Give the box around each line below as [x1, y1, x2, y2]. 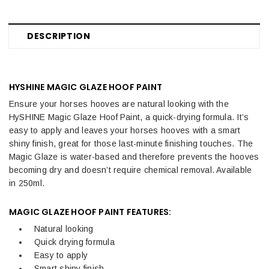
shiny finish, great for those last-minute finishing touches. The [9, 138, 253, 148]
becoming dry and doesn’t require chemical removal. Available [9, 165, 252, 175]
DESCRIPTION [27, 29, 91, 42]
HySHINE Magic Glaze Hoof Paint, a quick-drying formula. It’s [9, 112, 249, 122]
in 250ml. [9, 178, 45, 188]
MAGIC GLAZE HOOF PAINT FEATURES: [9, 205, 172, 218]
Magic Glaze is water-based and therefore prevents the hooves [9, 151, 259, 162]
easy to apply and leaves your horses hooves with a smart [9, 125, 241, 135]
